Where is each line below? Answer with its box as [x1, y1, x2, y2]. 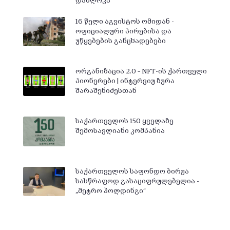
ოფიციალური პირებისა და [75, 27, 171, 35]
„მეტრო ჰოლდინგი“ [75, 187, 146, 195]
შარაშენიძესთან [75, 87, 137, 95]
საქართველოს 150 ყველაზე [75, 118, 174, 125]
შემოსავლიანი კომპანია [75, 127, 165, 135]
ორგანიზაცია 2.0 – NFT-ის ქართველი [75, 68, 207, 75]
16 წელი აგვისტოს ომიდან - [75, 17, 174, 25]
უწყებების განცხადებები [75, 37, 166, 45]
